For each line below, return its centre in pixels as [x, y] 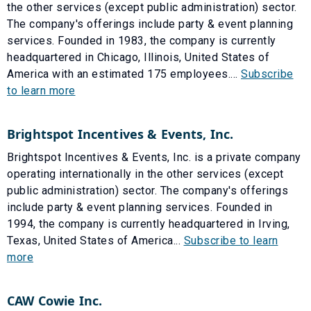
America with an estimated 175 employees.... [124, 74]
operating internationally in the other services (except [145, 174]
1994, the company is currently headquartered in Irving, [149, 224]
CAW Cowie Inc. [55, 300]
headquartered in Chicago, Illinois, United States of [138, 57]
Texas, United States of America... [95, 240]
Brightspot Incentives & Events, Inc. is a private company [154, 157]
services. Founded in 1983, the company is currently [142, 40]
